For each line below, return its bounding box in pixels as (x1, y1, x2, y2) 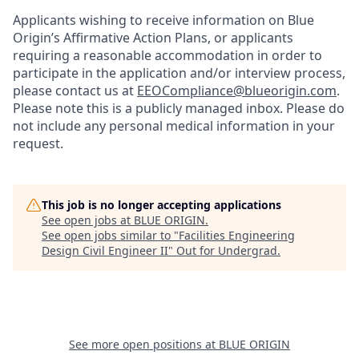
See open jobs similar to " (42, 228, 179, 243)
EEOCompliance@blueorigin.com (137, 82, 337, 99)
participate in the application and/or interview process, (13, 64, 345, 82)
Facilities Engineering (179, 228, 295, 243)
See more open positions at (69, 337, 219, 352)
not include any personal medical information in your (13, 117, 335, 135)
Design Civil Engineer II (42, 243, 168, 258)
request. (13, 135, 63, 152)
